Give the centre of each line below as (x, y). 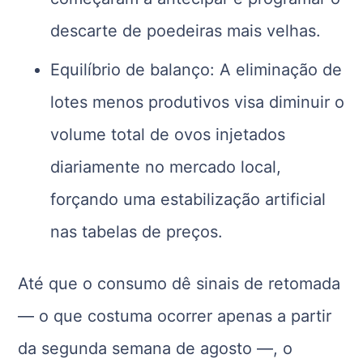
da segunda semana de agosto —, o (156, 349)
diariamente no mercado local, (166, 167)
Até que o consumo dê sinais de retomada (179, 284)
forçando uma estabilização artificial (188, 200)
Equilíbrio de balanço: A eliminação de (196, 70)
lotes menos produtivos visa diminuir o (198, 102)
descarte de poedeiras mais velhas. (186, 31)
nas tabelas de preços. (137, 232)
